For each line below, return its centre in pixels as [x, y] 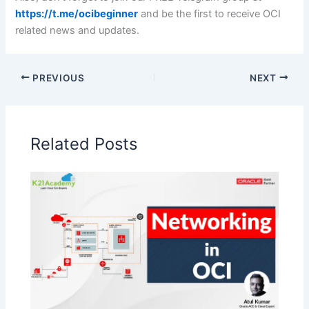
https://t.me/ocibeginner [77, 14]
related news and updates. [78, 31]
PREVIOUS [57, 78]
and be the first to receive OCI [210, 14]
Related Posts [84, 143]
